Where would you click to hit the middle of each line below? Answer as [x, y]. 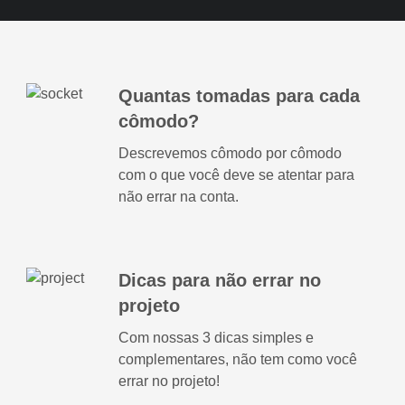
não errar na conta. [178, 196]
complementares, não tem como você [237, 359]
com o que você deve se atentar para [236, 174]
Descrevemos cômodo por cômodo [230, 153]
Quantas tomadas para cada [239, 95]
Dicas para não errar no [219, 280]
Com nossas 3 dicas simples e [216, 337]
